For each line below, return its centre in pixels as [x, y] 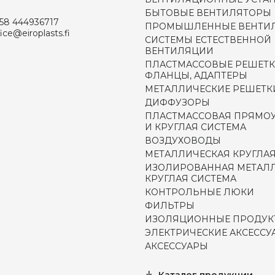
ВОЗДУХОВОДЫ [183, 141]
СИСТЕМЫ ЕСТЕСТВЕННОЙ [208, 40]
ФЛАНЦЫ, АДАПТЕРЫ [196, 76]
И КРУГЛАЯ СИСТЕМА [196, 127]
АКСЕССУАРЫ [176, 246]
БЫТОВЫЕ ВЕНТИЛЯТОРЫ [208, 13]
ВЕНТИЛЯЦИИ [179, 51]
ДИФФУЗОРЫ [177, 103]
